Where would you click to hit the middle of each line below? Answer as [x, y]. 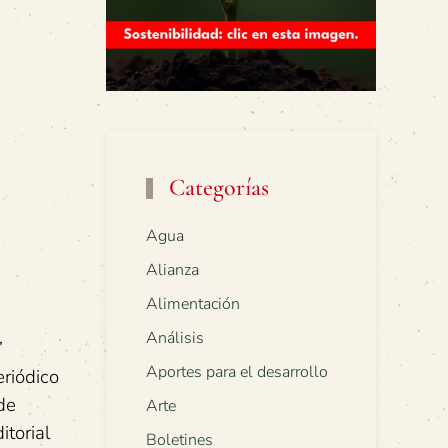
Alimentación [193, 304]
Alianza [172, 270]
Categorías [216, 188]
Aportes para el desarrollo [237, 372]
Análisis [175, 338]
